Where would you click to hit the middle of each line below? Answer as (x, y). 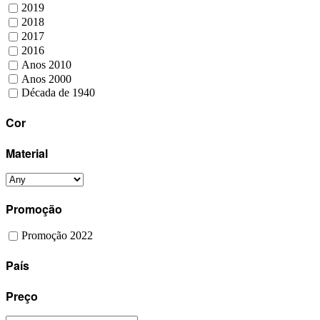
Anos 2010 (46, 65)
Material (27, 154)
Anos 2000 (46, 79)
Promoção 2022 (57, 236)
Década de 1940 (58, 93)
